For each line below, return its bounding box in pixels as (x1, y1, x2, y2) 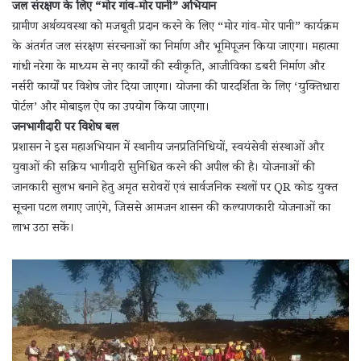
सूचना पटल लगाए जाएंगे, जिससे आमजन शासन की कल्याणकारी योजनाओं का (12, 199, 330, 218)
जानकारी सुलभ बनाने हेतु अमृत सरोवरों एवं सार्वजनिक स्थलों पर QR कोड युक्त (12, 179, 338, 198)
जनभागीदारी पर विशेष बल (12, 118, 118, 138)
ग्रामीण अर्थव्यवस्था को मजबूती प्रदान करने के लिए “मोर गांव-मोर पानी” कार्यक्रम (12, 18, 338, 37)
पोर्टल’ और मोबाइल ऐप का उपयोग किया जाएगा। (12, 98, 210, 118)
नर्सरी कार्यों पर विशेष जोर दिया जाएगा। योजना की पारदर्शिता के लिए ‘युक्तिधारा (12, 78, 339, 98)
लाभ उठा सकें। (12, 219, 74, 239)
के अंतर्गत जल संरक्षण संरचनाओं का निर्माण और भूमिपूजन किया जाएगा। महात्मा (12, 38, 338, 57)
